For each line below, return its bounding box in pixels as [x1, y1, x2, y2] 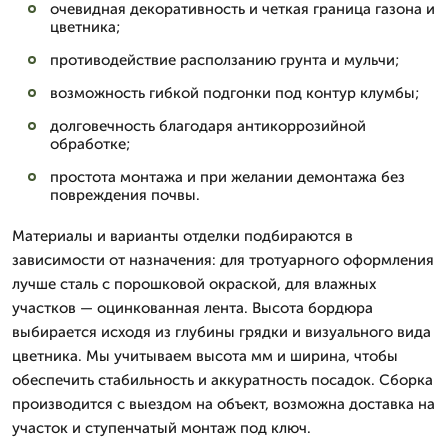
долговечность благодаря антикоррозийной [50, 117, 366, 135]
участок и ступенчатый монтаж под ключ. [12, 419, 311, 437]
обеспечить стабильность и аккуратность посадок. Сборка [12, 371, 433, 389]
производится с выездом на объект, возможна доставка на [12, 395, 435, 413]
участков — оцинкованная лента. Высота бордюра [12, 299, 373, 317]
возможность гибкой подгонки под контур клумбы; [50, 84, 419, 102]
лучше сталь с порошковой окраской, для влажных [12, 275, 376, 293]
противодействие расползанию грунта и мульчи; [50, 51, 399, 69]
